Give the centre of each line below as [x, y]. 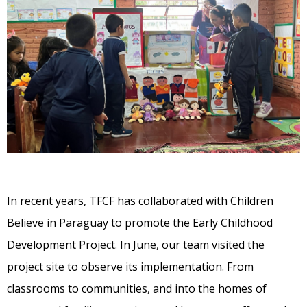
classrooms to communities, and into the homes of [137, 289]
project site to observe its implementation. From [130, 267]
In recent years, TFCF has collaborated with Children [140, 201]
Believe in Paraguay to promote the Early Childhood [140, 223]
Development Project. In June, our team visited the [136, 245]
